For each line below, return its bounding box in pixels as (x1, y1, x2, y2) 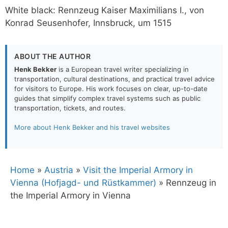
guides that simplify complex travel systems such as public (14, 94, 201, 102)
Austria (44, 164, 73, 175)
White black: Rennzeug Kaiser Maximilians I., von (5, 5, 204, 15)
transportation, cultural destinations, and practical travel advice (14, 74, 215, 83)
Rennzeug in (166, 177, 216, 188)
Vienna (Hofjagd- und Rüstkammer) (10, 177, 156, 188)
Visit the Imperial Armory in (83, 164, 193, 175)
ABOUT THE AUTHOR (14, 51, 91, 61)
